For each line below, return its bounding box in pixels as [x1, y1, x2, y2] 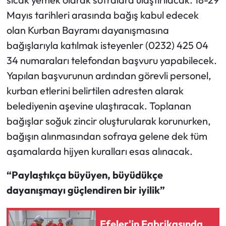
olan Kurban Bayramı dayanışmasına [6, 24, 169, 37]
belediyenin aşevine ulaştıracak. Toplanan [6, 99, 191, 112]
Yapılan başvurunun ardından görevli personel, [6, 69, 211, 82]
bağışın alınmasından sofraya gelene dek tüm [6, 130, 207, 143]
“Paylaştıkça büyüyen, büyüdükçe [6, 168, 163, 182]
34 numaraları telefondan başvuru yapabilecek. [6, 54, 217, 67]
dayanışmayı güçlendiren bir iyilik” [6, 184, 165, 197]
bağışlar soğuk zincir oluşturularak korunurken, [6, 115, 211, 128]
